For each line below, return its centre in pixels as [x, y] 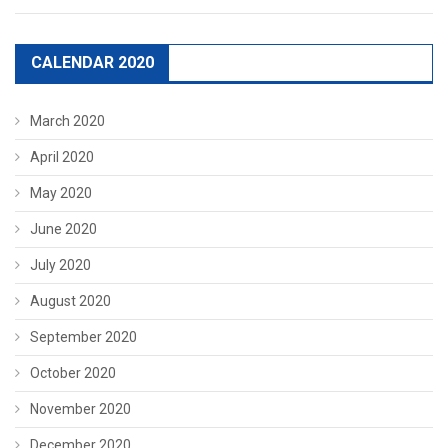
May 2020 [61, 193]
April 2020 [62, 157]
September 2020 [83, 337]
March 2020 [67, 121]
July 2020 [60, 265]
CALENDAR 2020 [92, 63]
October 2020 [73, 373]
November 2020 [80, 409]
